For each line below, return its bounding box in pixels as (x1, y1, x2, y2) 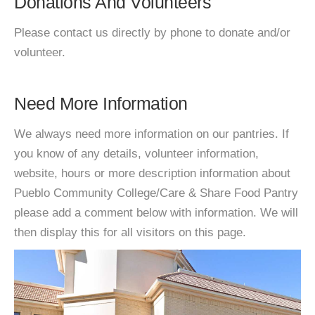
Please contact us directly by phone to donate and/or (14, 26, 290, 39)
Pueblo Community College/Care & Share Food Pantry (14, 186, 298, 200)
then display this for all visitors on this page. (14, 226, 246, 239)
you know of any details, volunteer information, (14, 147, 259, 160)
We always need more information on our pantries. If (14, 127, 289, 141)
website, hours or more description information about (14, 167, 290, 180)
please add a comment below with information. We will (14, 206, 298, 219)
